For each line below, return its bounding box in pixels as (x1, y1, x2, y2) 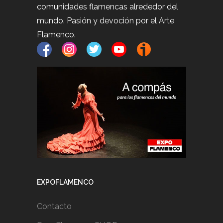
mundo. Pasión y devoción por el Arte (37, 15, 174, 25)
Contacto (37, 202, 72, 212)
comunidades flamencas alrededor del (37, 1, 178, 11)
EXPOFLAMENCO (37, 178, 94, 187)
